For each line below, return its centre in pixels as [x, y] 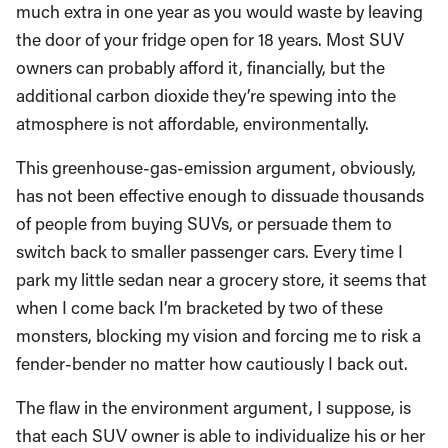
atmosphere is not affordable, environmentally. [192, 123]
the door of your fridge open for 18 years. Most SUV [210, 39]
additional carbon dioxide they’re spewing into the [206, 95]
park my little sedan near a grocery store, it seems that [221, 279]
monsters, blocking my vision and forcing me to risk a [218, 335]
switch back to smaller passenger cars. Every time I [209, 251]
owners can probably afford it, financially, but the [200, 67]
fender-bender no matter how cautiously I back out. [212, 363]
